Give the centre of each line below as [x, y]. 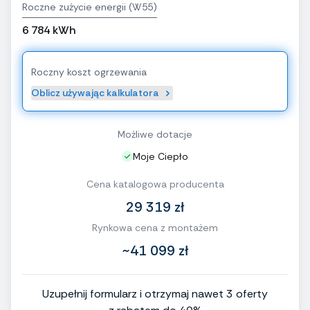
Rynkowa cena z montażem [155, 228]
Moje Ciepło [161, 157]
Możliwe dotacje [155, 135]
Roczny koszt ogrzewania [89, 72]
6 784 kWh [49, 30]
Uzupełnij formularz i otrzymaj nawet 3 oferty [155, 294]
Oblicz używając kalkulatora [95, 93]
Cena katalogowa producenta [155, 184]
